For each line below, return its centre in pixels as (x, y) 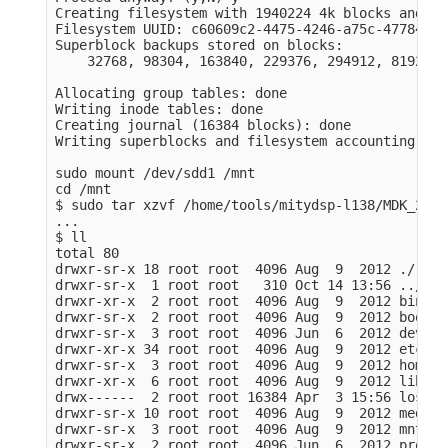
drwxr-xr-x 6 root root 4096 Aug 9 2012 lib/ (243, 380)
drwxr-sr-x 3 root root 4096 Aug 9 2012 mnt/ (243, 428)
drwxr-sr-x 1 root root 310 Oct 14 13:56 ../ (239, 284)
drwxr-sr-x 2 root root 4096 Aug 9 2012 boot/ (247, 316)
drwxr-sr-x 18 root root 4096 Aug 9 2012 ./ (235, 268)
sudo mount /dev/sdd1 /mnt (155, 172)
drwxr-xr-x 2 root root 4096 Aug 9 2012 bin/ (243, 300)
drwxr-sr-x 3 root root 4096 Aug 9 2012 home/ (247, 364)
